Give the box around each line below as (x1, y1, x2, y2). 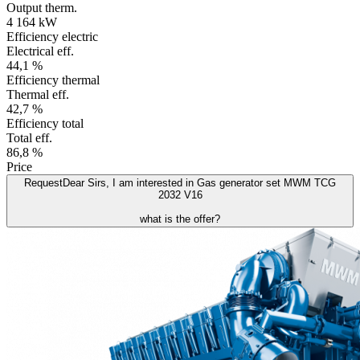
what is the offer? (140, 212, 220, 225)
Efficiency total (6, 116, 84, 130)
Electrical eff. (6, 43, 74, 58)
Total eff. (6, 130, 52, 145)
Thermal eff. (6, 87, 69, 101)
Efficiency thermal (6, 72, 100, 87)
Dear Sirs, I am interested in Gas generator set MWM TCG (63, 176, 336, 189)
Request (24, 176, 63, 189)
